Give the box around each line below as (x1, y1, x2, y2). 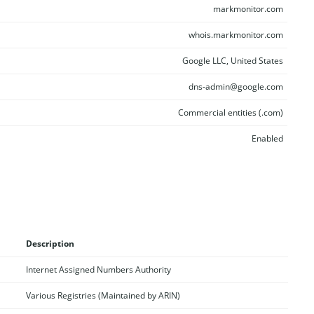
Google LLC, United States (182, 55, 283, 67)
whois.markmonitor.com (188, 29, 283, 41)
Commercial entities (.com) (177, 107, 283, 118)
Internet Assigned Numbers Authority (25, 263, 171, 275)
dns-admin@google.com (188, 81, 283, 93)
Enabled (251, 132, 283, 144)
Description (25, 237, 74, 250)
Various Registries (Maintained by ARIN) (25, 289, 180, 301)
